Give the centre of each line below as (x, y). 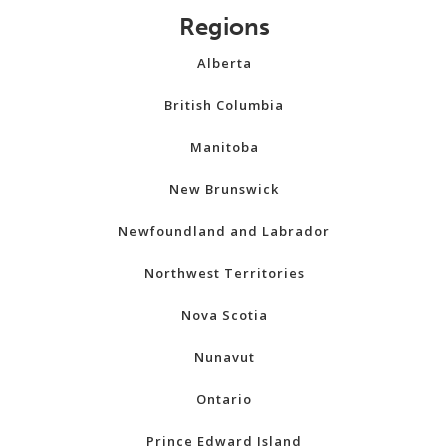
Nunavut (224, 357)
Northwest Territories (224, 273)
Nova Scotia (224, 315)
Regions (224, 27)
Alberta (224, 63)
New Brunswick (224, 189)
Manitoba (224, 147)
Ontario (224, 399)
